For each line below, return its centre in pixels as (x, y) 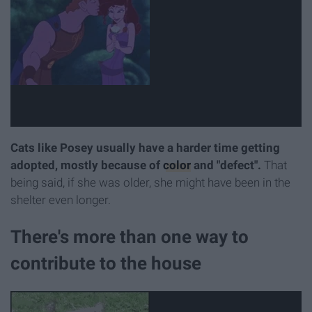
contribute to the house (106, 263)
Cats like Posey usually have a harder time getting (145, 147)
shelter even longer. (61, 200)
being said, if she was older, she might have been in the (150, 182)
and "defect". (226, 165)
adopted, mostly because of (87, 165)
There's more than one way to (130, 236)
